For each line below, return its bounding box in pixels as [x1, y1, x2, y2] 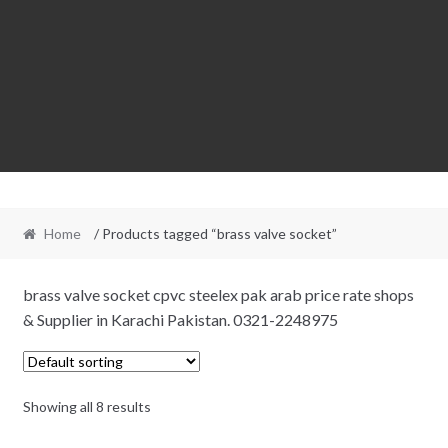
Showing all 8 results [22, 397, 151, 415]
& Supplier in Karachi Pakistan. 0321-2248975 [22, 309, 338, 329]
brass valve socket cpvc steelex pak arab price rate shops [22, 284, 414, 304]
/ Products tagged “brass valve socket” [91, 225, 338, 243]
